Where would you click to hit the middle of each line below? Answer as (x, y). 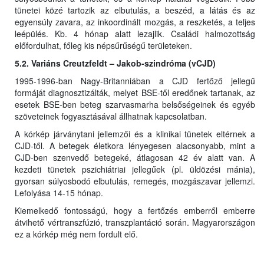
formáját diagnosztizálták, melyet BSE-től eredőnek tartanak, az (135, 93)
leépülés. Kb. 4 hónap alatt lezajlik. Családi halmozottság (135, 34)
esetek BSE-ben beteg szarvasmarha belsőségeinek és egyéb (135, 105)
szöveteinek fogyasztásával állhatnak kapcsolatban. (111, 116)
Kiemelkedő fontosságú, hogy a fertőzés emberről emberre (135, 211)
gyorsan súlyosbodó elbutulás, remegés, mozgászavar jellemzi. (135, 181)
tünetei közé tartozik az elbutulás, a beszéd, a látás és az (135, 10)
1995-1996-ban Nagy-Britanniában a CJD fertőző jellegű (135, 81)
